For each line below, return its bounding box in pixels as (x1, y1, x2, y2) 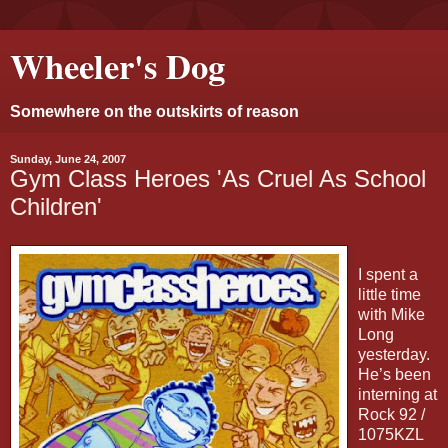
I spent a (358, 265, 418, 283)
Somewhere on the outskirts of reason (10, 103, 299, 120)
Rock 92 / (358, 405, 425, 423)
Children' (10, 193, 102, 220)
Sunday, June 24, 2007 (10, 153, 126, 165)
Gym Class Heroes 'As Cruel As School (10, 165, 426, 192)
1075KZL (358, 425, 423, 443)
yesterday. (358, 345, 430, 363)
